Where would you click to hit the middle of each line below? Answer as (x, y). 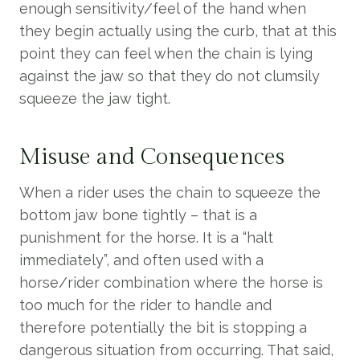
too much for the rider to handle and (145, 305)
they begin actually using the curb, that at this (178, 31)
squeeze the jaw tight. (95, 98)
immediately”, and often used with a (141, 260)
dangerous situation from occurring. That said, (176, 350)
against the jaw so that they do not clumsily (170, 76)
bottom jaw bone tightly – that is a (138, 215)
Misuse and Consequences (152, 157)
